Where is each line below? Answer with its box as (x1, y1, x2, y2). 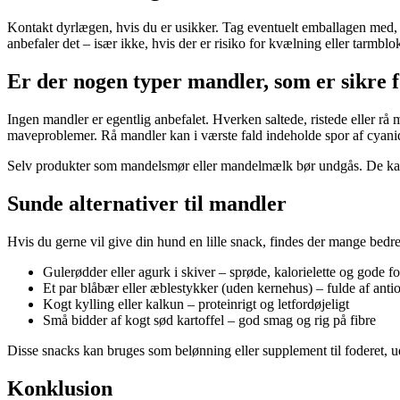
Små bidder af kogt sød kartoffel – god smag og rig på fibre (43, 312, 376, 328)
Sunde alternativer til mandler (7, 191, 287, 215)
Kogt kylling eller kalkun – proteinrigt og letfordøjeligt (43, 296, 349, 312)
